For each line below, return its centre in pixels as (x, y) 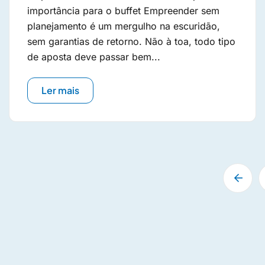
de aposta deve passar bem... (94, 56)
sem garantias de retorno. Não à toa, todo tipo (131, 41)
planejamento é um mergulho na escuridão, (124, 26)
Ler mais (60, 90)
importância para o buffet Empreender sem (123, 10)
